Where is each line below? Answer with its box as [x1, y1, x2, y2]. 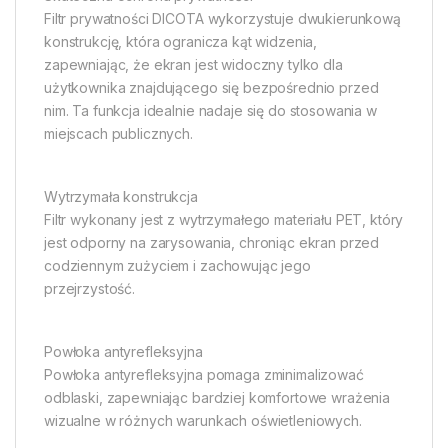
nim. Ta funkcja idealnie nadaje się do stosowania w [44, 102, 377, 120]
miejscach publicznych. [44, 125, 193, 143]
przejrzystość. [44, 280, 136, 298]
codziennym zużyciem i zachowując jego [44, 257, 311, 275]
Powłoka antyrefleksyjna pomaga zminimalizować [44, 366, 364, 384]
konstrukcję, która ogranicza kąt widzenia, [44, 33, 318, 51]
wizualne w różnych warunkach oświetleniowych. [44, 412, 362, 430]
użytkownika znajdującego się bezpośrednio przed [44, 79, 379, 97]
